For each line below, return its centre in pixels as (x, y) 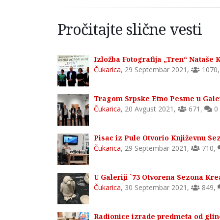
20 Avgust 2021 (149, 109)
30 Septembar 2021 (156, 187)
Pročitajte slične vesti (130, 29)
